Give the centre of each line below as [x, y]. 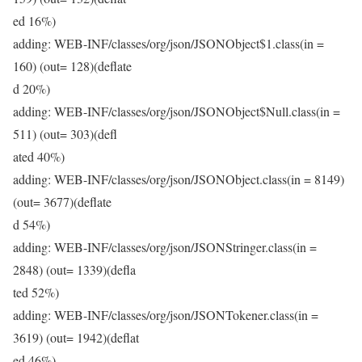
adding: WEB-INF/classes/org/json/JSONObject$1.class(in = [168, 43]
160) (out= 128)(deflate [72, 66]
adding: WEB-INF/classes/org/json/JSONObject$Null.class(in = [177, 111]
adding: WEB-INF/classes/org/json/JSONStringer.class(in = [165, 247]
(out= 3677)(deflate [62, 202]
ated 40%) [39, 156]
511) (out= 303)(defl [65, 134]
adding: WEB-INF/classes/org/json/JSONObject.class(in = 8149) [179, 179]
